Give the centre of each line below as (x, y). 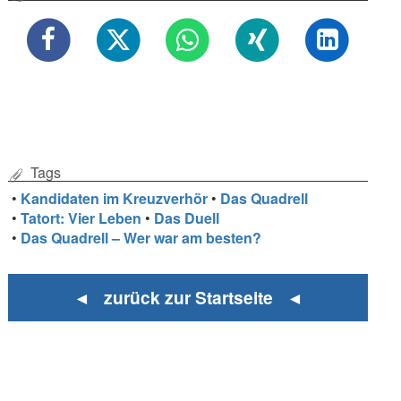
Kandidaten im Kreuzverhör (115, 198)
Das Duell (187, 218)
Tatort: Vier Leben (81, 218)
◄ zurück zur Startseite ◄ (188, 298)
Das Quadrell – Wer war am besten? (141, 237)
